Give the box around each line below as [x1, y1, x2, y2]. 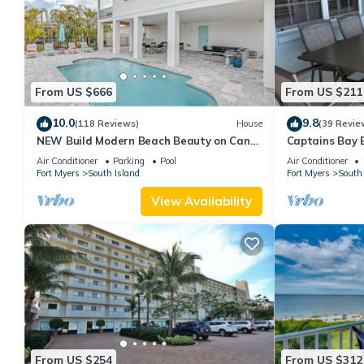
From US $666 [35, 84, 112, 100]
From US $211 [284, 84, 362, 100]
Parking [113, 154, 145, 167]
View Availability [150, 193, 252, 209]
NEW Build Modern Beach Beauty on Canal [37, 133, 261, 147]
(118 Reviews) [75, 118, 139, 130]
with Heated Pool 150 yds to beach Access [37, 148, 261, 162]
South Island [88, 167, 140, 179]
